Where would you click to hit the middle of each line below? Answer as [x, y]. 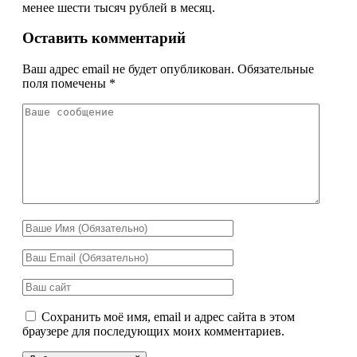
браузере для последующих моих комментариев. [153, 331]
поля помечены [66, 84]
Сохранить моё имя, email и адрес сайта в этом [168, 317]
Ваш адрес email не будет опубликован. [128, 69]
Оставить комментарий [104, 38]
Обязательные [276, 69]
